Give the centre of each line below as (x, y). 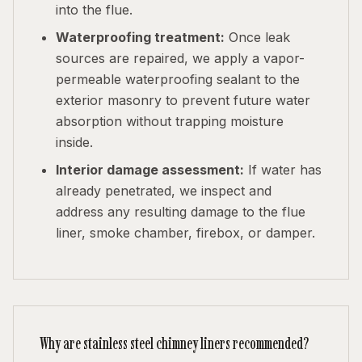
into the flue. (94, 10)
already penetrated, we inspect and (164, 191)
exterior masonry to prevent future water (183, 100)
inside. (74, 142)
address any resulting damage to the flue (181, 212)
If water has (283, 170)
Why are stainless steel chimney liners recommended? (174, 343)
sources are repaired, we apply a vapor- (180, 58)
